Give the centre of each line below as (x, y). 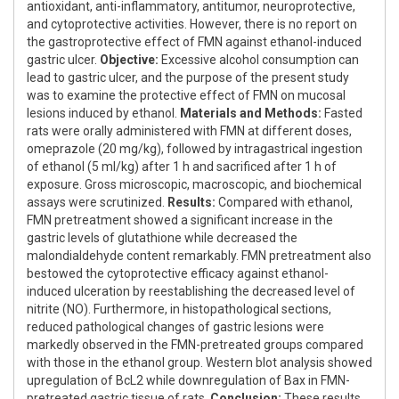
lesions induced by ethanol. (103, 114)
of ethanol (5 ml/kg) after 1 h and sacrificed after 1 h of (182, 167)
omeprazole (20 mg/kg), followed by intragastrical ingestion (195, 149)
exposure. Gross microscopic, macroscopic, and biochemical (194, 185)
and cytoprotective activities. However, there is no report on (192, 24)
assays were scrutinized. (97, 203)
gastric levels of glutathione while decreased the (162, 238)
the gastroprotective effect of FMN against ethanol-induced (194, 42)
